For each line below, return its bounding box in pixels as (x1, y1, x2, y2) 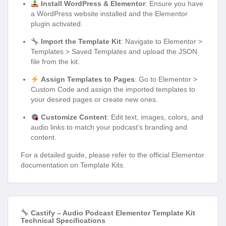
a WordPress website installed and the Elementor (31, 10, 188, 18)
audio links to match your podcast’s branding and (31, 123, 187, 132)
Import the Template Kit (40, 37, 121, 46)
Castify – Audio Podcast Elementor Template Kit (28, 208, 195, 217)
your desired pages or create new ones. (31, 95, 158, 104)
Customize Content (40, 113, 107, 122)
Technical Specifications (21, 216, 105, 224)
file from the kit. (31, 58, 80, 66)
